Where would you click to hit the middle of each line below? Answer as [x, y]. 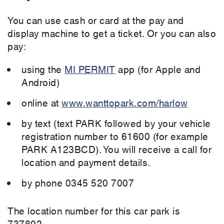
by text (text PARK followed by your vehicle [116, 123]
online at [41, 102]
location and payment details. [86, 162]
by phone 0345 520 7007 [78, 182]
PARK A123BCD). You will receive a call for [116, 149]
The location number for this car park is [94, 210]
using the [43, 69]
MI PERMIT [90, 69]
